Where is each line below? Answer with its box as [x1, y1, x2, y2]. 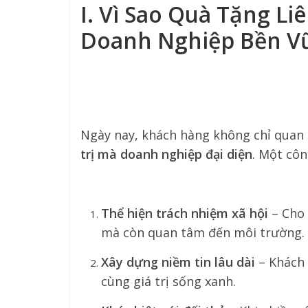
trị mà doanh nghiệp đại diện [80, 146, 252, 162]
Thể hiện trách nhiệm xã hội [101, 205, 268, 221]
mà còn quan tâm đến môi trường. [101, 224, 305, 241]
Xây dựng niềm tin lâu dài [101, 254, 255, 270]
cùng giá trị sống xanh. [101, 273, 236, 289]
